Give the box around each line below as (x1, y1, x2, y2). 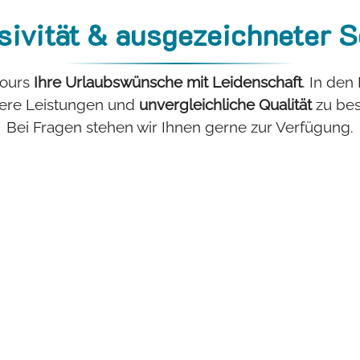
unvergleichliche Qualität (138, 96, 312, 114)
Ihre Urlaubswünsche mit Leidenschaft (33, 73, 302, 92)
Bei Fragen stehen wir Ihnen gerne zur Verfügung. (6, 118, 354, 137)
